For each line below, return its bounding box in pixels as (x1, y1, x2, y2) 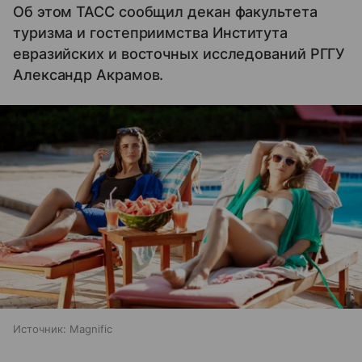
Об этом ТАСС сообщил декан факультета (13, 3, 318, 20)
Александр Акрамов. (13, 66, 164, 83)
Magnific (69, 322, 112, 336)
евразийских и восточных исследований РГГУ (13, 45, 346, 62)
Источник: (13, 322, 66, 336)
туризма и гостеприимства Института (13, 24, 288, 41)
